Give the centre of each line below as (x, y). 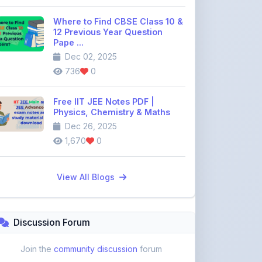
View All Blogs (87, 144)
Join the (37, 216)
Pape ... (68, 10)
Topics (77, 248)
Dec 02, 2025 (90, 24)
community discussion (96, 216)
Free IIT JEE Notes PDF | (104, 69)
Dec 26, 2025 (90, 93)
